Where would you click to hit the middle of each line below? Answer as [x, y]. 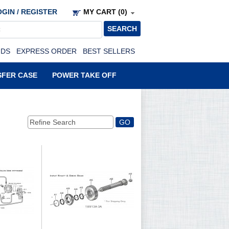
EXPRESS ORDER [47, 51]
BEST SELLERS [109, 51]
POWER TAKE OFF [84, 75]
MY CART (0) [105, 12]
